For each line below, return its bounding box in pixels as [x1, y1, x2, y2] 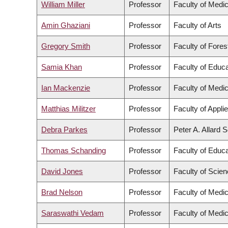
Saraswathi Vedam [41, 209, 104, 218]
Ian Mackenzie [41, 83, 90, 93]
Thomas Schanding [41, 146, 106, 155]
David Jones [41, 167, 83, 176]
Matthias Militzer [41, 104, 96, 113]
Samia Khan [41, 63, 82, 72]
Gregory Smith [41, 42, 90, 51]
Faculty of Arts [174, 21, 221, 30]
